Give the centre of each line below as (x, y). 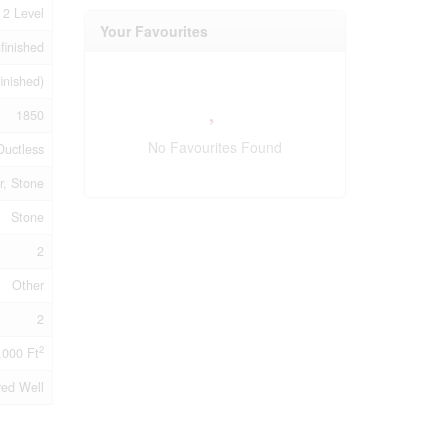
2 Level (23, 12)
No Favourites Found (214, 147)
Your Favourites (153, 31)
